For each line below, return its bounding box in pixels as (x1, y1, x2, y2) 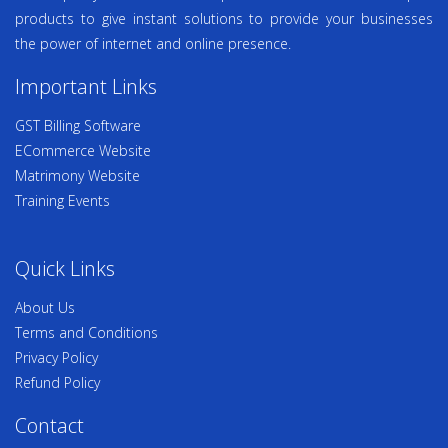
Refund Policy (15, 373, 100, 392)
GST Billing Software (15, 116, 141, 135)
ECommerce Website (15, 141, 151, 160)
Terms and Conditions (15, 323, 158, 342)
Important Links (15, 73, 157, 100)
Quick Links (15, 255, 115, 282)
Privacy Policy (15, 348, 98, 367)
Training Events (15, 191, 110, 210)
